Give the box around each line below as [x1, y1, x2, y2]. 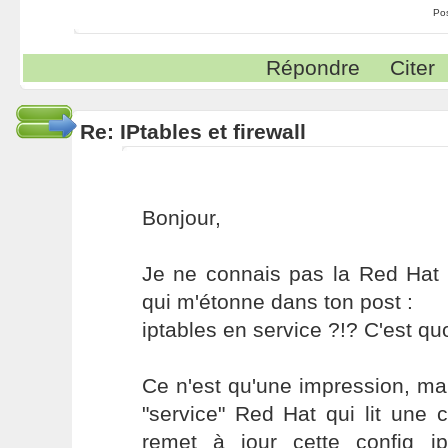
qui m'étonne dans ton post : [141, 290, 413, 313]
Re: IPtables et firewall [79, 120, 306, 143]
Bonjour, [141, 206, 221, 229]
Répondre [266, 56, 361, 79]
